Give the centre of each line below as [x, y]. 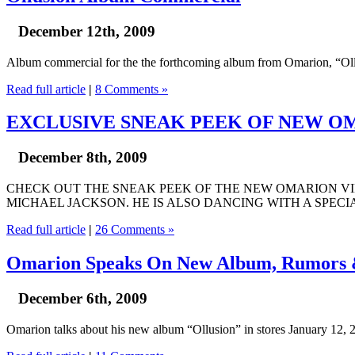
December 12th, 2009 [87, 31]
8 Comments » [132, 89]
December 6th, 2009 [83, 298]
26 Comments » [135, 230]
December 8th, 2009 [83, 158]
